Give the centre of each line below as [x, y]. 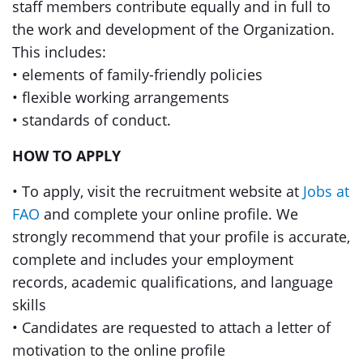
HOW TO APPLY [66, 156]
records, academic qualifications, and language [173, 282]
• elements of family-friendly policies [137, 75]
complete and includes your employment [153, 259]
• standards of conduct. [92, 120]
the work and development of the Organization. [173, 29]
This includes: [61, 52]
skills [29, 305]
